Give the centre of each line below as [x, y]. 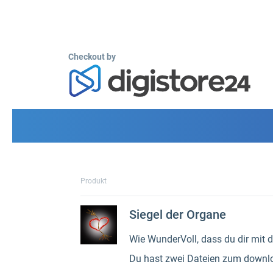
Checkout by [92, 57]
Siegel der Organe [178, 214]
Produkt [94, 181]
